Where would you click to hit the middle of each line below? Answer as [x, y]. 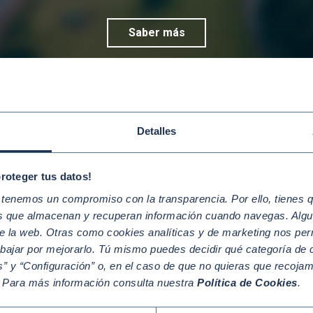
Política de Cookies [247, 282]
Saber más [156, 33]
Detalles [156, 131]
